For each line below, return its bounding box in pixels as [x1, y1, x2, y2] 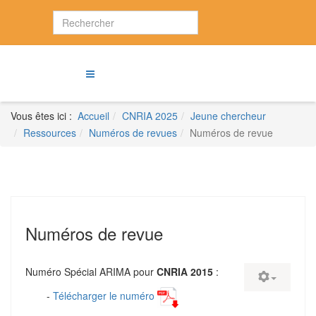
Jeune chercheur [190, 109, 266, 123]
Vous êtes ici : [11, 109, 78, 123]
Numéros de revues [89, 126, 177, 140]
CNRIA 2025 [122, 109, 178, 123]
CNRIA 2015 [157, 265, 213, 279]
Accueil [78, 109, 109, 123]
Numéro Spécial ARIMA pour [25, 265, 157, 279]
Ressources [23, 126, 76, 140]
